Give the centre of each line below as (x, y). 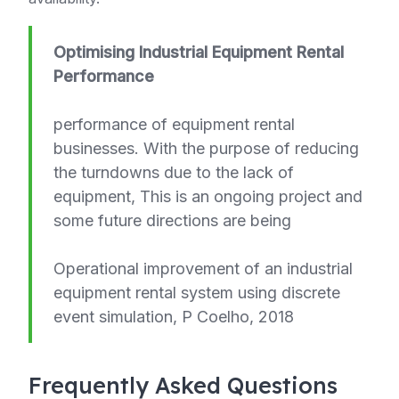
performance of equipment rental (174, 124)
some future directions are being (172, 220)
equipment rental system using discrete (197, 293)
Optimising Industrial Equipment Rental (199, 52)
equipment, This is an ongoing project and (208, 196)
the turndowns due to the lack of (174, 172)
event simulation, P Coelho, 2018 (174, 317)
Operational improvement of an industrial (203, 269)
